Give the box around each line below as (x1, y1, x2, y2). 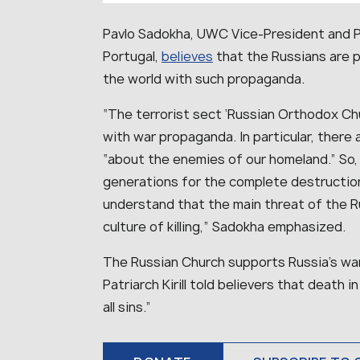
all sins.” (103, 297, 151, 316)
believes (162, 47, 213, 65)
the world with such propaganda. (103, 69, 305, 88)
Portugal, (103, 47, 162, 65)
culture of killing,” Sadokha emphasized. (103, 217, 346, 235)
